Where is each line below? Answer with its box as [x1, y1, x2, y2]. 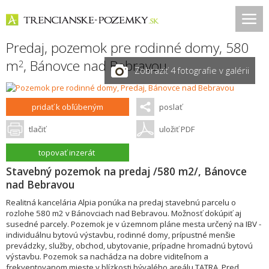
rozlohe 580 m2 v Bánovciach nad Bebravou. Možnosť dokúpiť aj [6, 208, 241, 219]
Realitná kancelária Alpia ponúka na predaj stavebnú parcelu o [6, 197, 236, 208]
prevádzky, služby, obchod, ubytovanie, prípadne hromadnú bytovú [6, 240, 253, 251]
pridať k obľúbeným [32, 101, 104, 112]
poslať [159, 101, 183, 112]
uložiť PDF [159, 124, 195, 134]
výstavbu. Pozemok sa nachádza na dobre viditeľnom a [6, 251, 208, 262]
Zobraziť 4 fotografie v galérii [134, 64, 249, 76]
